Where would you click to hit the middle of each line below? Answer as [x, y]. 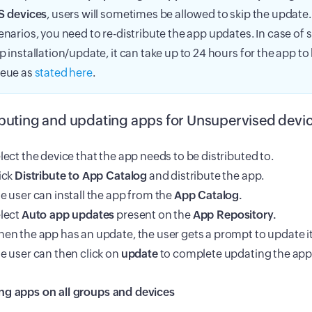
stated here [63, 73]
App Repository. [234, 215]
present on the [154, 215]
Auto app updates [68, 215]
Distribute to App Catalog [81, 176]
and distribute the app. [206, 176]
